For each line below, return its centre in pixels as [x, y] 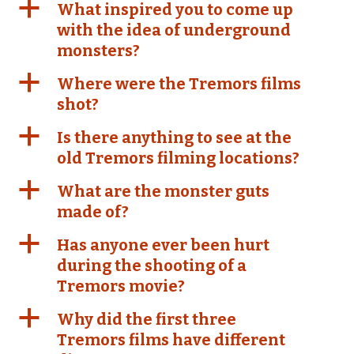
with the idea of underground [174, 30]
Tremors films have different [171, 340]
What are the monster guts [163, 191]
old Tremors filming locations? [178, 158]
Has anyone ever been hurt [163, 245]
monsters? [98, 51]
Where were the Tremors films [179, 84]
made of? [93, 212]
